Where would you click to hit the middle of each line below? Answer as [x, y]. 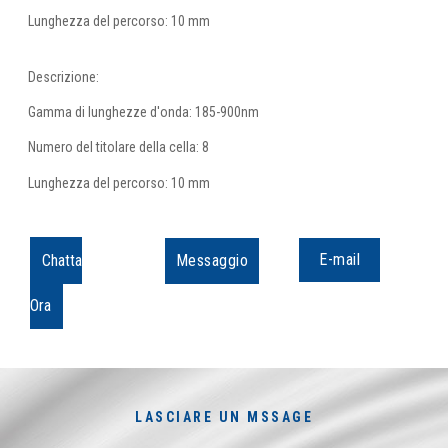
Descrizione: [63, 76]
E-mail [340, 260]
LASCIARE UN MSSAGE [224, 417]
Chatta [62, 261]
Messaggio [212, 261]
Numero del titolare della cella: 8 [118, 147]
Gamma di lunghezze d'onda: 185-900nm [143, 111]
